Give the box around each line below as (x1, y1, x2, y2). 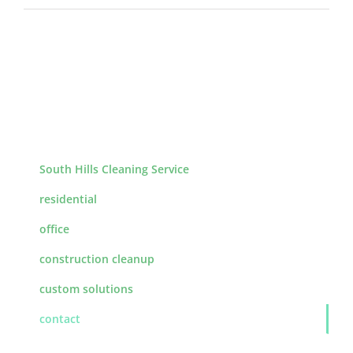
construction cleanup (39, 251, 154, 266)
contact (39, 310, 80, 326)
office (39, 221, 69, 236)
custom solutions (39, 281, 133, 296)
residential (39, 191, 97, 206)
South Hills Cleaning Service (39, 161, 189, 176)
